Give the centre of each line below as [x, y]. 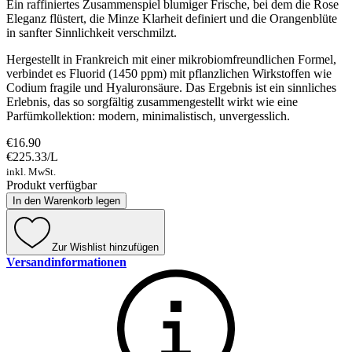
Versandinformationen [66, 262]
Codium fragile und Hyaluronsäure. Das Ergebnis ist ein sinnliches [171, 87]
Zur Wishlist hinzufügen [105, 247]
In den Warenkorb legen [66, 200]
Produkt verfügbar [51, 185]
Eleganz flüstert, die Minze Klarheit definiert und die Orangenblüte [172, 18]
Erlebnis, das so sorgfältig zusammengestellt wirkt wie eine [152, 101]
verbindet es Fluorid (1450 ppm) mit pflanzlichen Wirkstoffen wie [169, 73]
